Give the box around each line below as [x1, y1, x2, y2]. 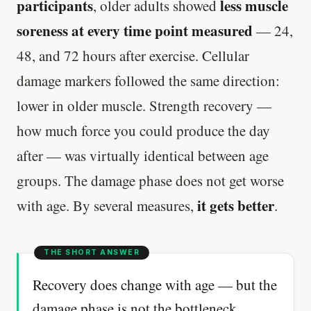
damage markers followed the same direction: [17, 70, 280, 90]
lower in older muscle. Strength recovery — [17, 95, 271, 115]
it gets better [197, 194, 274, 216]
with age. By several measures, [17, 195, 197, 215]
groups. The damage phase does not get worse [17, 170, 284, 190]
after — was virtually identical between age [17, 145, 269, 165]
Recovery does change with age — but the [33, 275, 277, 295]
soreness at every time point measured [17, 19, 253, 41]
